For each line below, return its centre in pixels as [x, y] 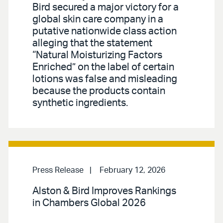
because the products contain [99, 91]
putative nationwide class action [105, 31]
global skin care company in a [98, 19]
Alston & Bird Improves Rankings [104, 191]
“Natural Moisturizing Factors [97, 55]
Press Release [58, 170]
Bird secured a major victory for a [106, 7]
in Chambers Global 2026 [89, 203]
